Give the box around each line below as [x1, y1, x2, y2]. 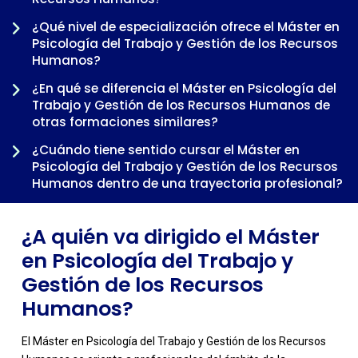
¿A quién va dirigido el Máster [21, 223, 320, 252]
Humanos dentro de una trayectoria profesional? [32, 175, 343, 193]
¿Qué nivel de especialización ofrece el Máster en [32, 18, 340, 36]
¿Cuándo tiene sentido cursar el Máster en [32, 141, 300, 159]
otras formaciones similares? [32, 113, 218, 131]
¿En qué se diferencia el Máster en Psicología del [32, 80, 336, 97]
